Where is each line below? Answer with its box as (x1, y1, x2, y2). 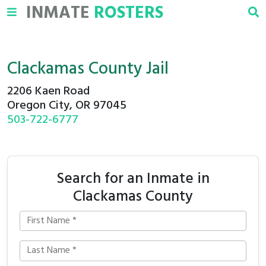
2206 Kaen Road (7, 82, 90, 101)
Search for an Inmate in (56, 167, 210, 191)
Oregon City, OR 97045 (7, 96, 126, 115)
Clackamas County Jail (7, 56, 169, 83)
